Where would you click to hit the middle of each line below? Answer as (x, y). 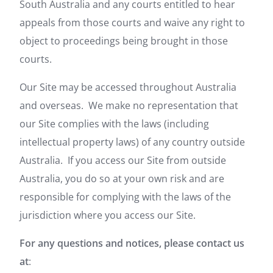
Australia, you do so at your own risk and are (122, 179)
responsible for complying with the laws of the (125, 197)
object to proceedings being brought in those (124, 41)
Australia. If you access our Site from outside (123, 160)
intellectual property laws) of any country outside (132, 142)
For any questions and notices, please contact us (132, 243)
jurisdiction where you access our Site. (108, 215)
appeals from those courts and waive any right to (132, 23)
